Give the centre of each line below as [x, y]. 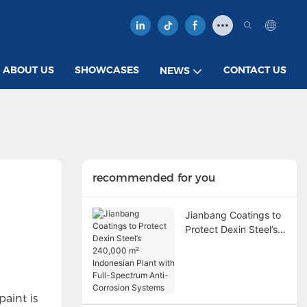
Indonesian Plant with [232, 258]
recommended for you [153, 178]
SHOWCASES [107, 70]
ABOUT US [28, 70]
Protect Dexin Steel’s [231, 229]
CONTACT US [255, 70]
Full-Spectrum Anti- [228, 272]
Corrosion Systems [226, 286]
